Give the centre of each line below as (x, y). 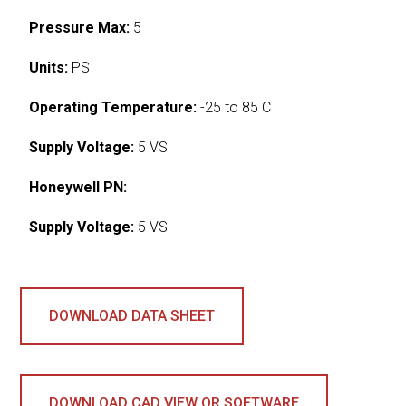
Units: (49, 67)
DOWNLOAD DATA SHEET (132, 315)
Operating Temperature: (113, 107)
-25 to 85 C (234, 107)
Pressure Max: (80, 27)
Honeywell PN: (78, 187)
